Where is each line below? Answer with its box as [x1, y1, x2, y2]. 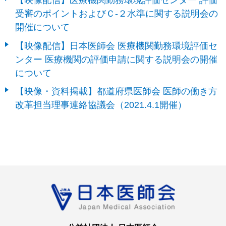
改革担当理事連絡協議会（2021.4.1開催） [15, 99, 187, 110]
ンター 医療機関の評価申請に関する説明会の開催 [15, 53, 217, 65]
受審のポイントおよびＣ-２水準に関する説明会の [15, 8, 218, 19]
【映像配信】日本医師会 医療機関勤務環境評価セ [15, 40, 217, 51]
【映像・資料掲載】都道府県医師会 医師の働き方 [15, 85, 217, 96]
